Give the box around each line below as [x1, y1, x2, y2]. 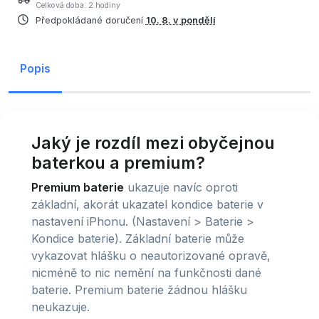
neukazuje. [31, 299, 90, 314]
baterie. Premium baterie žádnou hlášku [31, 282, 247, 297]
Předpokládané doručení [35, 14, 146, 26]
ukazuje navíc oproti [124, 179, 238, 194]
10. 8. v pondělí [145, 14, 216, 26]
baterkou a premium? [31, 152, 205, 173]
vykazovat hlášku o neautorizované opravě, [31, 248, 271, 263]
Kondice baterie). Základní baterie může [31, 231, 244, 246]
